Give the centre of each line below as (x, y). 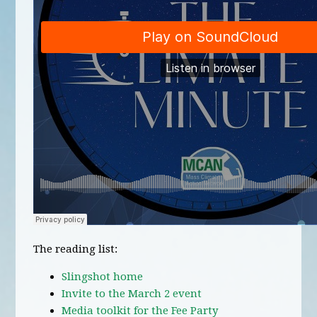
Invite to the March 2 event (132, 294)
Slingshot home (103, 277)
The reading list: (76, 249)
